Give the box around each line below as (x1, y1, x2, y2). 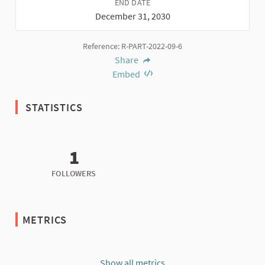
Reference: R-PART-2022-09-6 (83, 40, 182, 51)
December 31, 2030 (95, 9, 170, 22)
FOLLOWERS (51, 167, 96, 179)
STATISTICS (22, 100, 83, 114)
